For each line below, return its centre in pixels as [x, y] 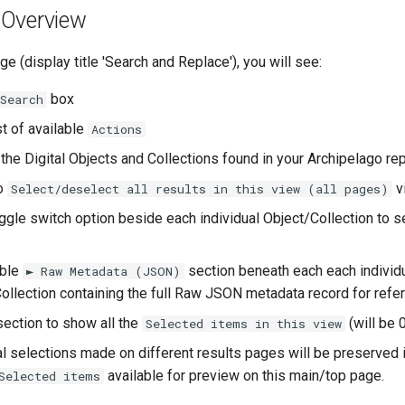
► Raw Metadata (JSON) [104, 271]
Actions [117, 129]
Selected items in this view [244, 324]
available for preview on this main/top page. [244, 376]
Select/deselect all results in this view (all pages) [200, 189]
